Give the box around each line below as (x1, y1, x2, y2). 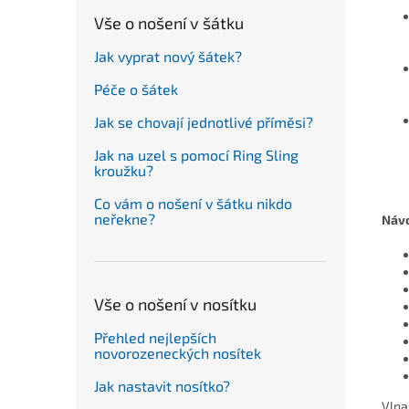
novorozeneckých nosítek (94, 343, 261, 362)
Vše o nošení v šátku (94, 12, 244, 33)
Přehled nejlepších (94, 328, 216, 346)
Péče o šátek (94, 79, 178, 98)
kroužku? (94, 161, 153, 179)
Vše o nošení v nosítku (94, 293, 257, 314)
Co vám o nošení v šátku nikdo (94, 194, 292, 212)
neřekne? (94, 209, 155, 227)
